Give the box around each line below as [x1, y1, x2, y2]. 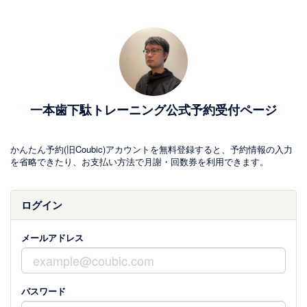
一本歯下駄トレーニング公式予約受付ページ [30, 101, 277, 119]
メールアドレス [21, 231, 84, 244]
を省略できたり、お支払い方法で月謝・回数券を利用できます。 [10, 155, 269, 168]
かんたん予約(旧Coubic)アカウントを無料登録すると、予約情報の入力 [10, 143, 293, 156]
